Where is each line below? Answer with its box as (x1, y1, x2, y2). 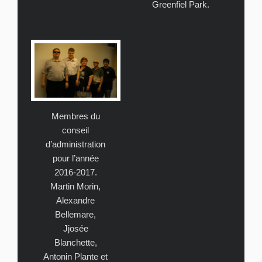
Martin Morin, (50, 181, 101, 192)
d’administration (46, 139, 105, 150)
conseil (62, 125, 89, 136)
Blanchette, (54, 237, 97, 248)
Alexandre (56, 195, 95, 206)
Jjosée (63, 223, 88, 234)
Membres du (51, 111, 100, 122)
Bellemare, (55, 209, 96, 220)
